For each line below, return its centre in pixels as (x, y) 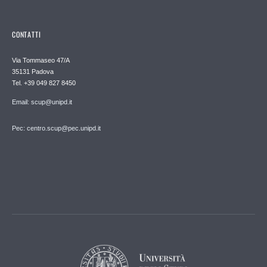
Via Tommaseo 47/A (41, 60)
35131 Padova (33, 72)
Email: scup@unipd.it (42, 102)
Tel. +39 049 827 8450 (44, 83)
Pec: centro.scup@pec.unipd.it (56, 128)
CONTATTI (27, 35)
